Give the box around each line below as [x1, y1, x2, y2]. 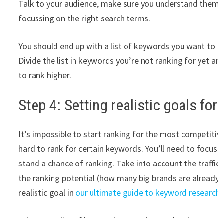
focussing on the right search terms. [18, 12, 153, 24]
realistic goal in [18, 187, 76, 199]
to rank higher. [18, 69, 73, 81]
